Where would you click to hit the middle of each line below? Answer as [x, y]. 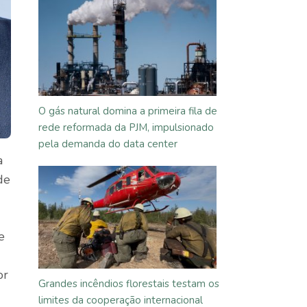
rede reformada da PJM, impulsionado [126, 127]
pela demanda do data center [108, 144]
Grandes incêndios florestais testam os [129, 284]
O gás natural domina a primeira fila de [128, 111]
